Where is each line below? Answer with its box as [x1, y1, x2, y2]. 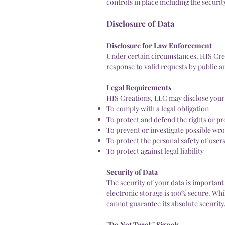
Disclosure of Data [106, 18, 174, 29]
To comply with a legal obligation [106, 103, 209, 114]
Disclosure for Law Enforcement [106, 40, 212, 50]
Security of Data [106, 167, 158, 177]
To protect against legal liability [106, 146, 204, 156]
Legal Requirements [106, 82, 171, 92]
